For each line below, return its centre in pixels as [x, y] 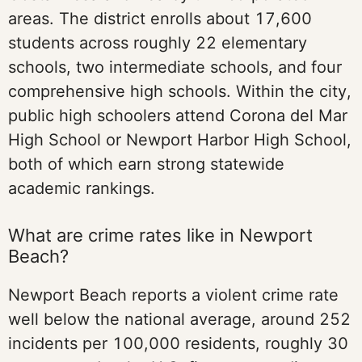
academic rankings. [82, 188]
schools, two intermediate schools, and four [175, 67]
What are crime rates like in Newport [160, 235]
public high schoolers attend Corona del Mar [178, 116]
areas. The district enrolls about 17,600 [160, 19]
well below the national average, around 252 [179, 319]
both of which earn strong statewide [146, 164]
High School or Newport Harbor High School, [180, 140]
